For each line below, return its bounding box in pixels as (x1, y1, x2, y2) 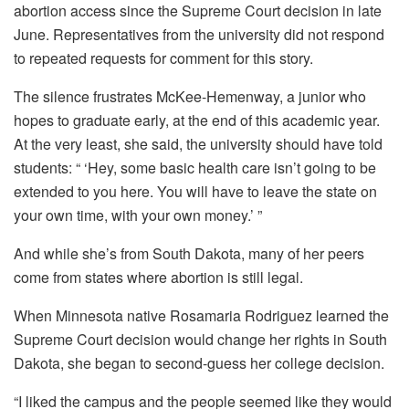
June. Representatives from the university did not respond (14, 23, 384, 45)
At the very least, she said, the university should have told (14, 132, 383, 154)
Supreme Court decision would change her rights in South (14, 328, 387, 350)
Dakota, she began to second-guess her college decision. (14, 351, 384, 373)
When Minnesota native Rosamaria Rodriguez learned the (14, 304, 389, 326)
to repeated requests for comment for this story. (14, 47, 313, 68)
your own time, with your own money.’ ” (14, 204, 262, 225)
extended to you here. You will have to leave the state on (14, 180, 377, 202)
